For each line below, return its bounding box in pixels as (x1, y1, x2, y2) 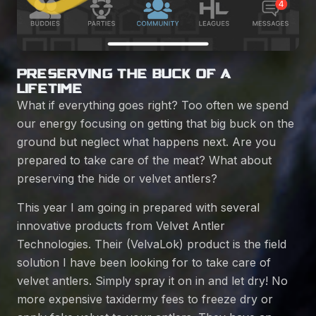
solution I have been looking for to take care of (17, 255, 271, 270)
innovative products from (17, 219, 156, 233)
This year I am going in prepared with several (17, 200, 260, 215)
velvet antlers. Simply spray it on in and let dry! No (17, 274, 288, 288)
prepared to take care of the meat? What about (17, 153, 272, 168)
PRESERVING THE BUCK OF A (17, 65, 232, 83)
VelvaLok (130, 237, 179, 252)
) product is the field (179, 237, 286, 252)
